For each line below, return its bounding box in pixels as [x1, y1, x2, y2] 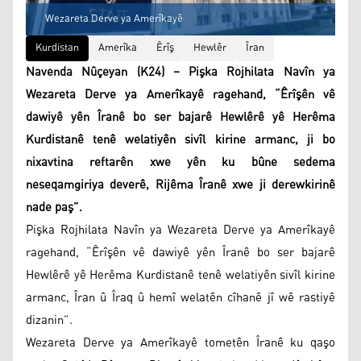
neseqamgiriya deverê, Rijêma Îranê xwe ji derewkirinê [26, 172, 335, 197]
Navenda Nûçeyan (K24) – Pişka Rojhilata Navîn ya [26, 60, 335, 84]
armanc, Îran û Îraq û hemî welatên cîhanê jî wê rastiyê [26, 285, 335, 309]
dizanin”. [26, 308, 73, 332]
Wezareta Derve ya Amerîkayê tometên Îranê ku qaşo [26, 330, 335, 355]
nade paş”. [26, 195, 82, 219]
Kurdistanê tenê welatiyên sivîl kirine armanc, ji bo [26, 127, 335, 151]
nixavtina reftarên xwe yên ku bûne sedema [26, 150, 335, 174]
